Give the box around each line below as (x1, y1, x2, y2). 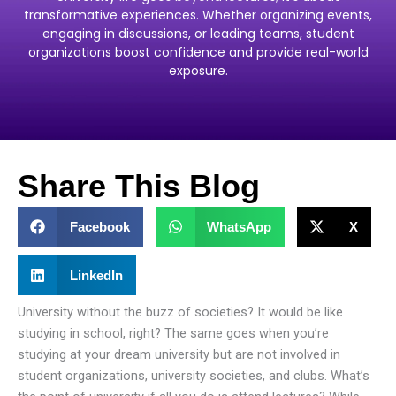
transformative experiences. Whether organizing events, (24, 5, 372, 24)
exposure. (168, 61, 228, 80)
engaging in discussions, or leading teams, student (42, 24, 354, 42)
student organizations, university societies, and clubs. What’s (18, 367, 369, 384)
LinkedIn (69, 267, 123, 283)
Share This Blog (18, 168, 260, 205)
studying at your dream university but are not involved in (18, 346, 340, 362)
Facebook (69, 218, 130, 234)
